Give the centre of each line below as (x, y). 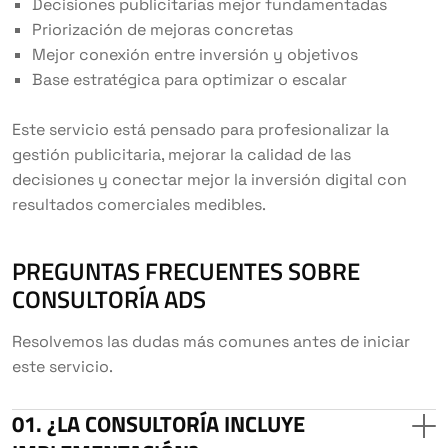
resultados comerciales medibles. (139, 204)
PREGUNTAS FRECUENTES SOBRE (186, 270)
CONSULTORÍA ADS (109, 298)
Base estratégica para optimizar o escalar (189, 79)
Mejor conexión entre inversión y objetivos (195, 54)
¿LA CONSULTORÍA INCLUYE (176, 423)
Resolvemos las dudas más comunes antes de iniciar (211, 341)
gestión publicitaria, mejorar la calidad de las (181, 154)
